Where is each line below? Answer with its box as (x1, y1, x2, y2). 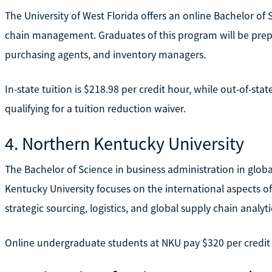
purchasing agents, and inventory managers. (4, 47, 206, 61)
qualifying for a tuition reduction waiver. (4, 101, 186, 115)
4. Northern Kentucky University (4, 131, 244, 155)
